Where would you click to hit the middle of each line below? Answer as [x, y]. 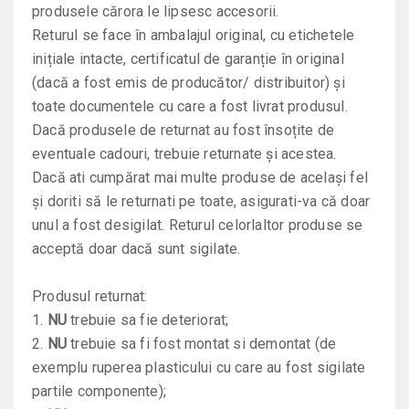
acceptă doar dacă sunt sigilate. [136, 249]
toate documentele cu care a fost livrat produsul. [190, 106]
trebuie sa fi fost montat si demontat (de [202, 344]
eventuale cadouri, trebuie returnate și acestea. [184, 154]
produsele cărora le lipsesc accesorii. [156, 11]
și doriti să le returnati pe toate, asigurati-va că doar [201, 201]
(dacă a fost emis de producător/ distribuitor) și [189, 83]
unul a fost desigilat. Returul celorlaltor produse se [198, 225]
